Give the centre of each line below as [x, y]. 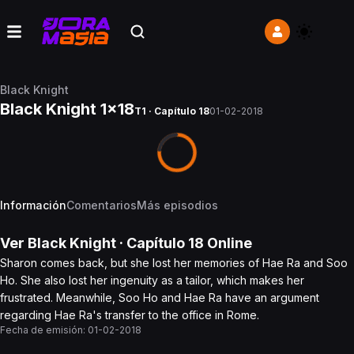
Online [228, 243]
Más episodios [177, 205]
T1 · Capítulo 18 [172, 111]
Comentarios [102, 205]
